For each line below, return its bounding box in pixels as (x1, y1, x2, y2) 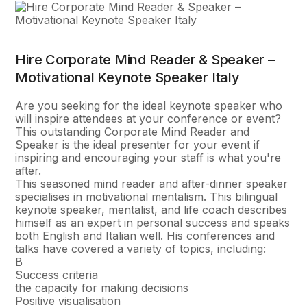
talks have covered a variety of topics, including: (15, 242, 267, 256)
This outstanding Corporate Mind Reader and (15, 125, 250, 138)
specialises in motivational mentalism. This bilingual (15, 190, 278, 204)
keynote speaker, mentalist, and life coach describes (15, 203, 288, 217)
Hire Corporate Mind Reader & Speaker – (15, 51, 275, 68)
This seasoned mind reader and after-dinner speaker (15, 177, 288, 191)
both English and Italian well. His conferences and (15, 229, 275, 243)
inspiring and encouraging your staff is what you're (15, 151, 282, 164)
